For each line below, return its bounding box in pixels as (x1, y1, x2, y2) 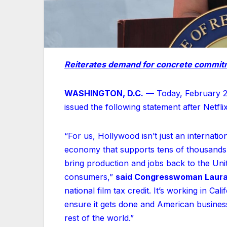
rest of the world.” (64, 212, 134, 223)
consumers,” (64, 171, 116, 182)
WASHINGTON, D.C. (64, 88, 143, 98)
